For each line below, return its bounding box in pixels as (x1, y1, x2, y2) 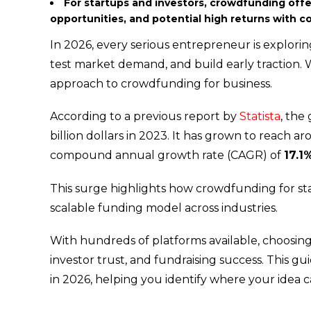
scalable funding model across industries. (50, 201, 278, 215)
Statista (239, 110, 280, 124)
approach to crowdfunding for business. (50, 77, 272, 91)
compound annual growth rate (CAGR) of (50, 149, 284, 162)
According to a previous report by (50, 110, 239, 124)
